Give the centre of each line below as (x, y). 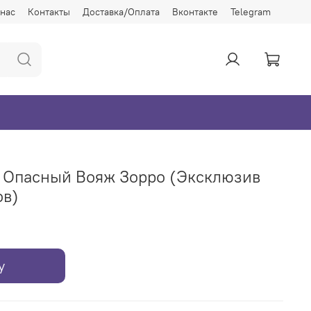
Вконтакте (195, 11)
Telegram (251, 11)
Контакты (49, 11)
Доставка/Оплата (121, 11)
